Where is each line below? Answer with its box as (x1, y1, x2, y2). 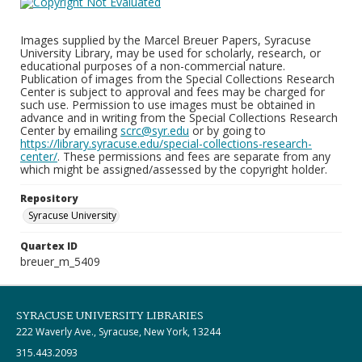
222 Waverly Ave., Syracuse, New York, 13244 (16, 325, 221, 339)
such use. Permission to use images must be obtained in (20, 97, 315, 112)
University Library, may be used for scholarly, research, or (20, 45, 321, 61)
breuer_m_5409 (20, 254, 100, 269)
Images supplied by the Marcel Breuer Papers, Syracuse (20, 32, 311, 48)
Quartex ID (20, 239, 78, 253)
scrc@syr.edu (120, 123, 189, 138)
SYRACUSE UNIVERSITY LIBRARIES (16, 307, 204, 325)
